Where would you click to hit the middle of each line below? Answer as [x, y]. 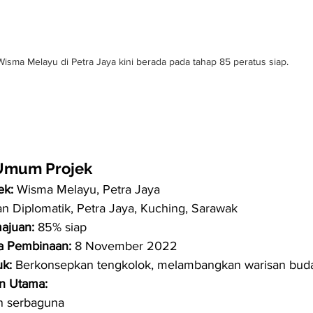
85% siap [60, 227]
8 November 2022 [124, 246]
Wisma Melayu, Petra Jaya [87, 190]
